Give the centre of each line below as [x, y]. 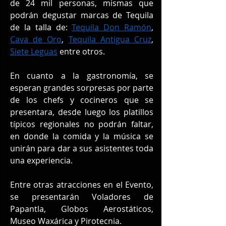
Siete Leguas [34, 51]
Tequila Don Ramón [112, 27]
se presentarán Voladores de [82, 196]
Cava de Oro [36, 39]
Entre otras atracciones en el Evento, [82, 184]
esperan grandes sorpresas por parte [82, 88]
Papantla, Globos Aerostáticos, [82, 209]
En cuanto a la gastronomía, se [82, 75]
